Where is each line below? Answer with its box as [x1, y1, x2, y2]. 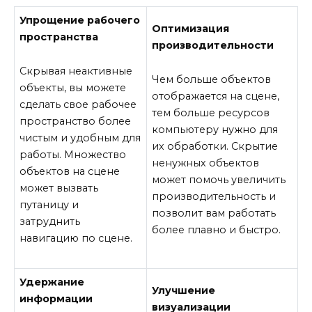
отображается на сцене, [152, 89, 280, 102]
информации [19, 292, 93, 306]
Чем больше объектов [152, 72, 272, 86]
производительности [152, 39, 274, 52]
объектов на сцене [19, 164, 120, 178]
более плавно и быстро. [152, 223, 281, 236]
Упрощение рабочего [19, 14, 141, 27]
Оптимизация [152, 22, 230, 36]
